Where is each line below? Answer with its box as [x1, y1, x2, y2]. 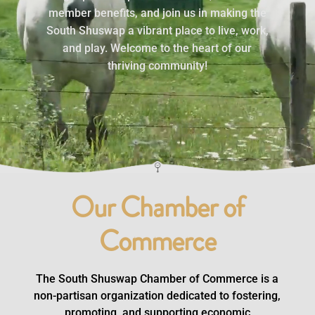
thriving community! [107, 58, 207, 72]
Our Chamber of [70, 186, 244, 227]
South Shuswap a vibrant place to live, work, [46, 23, 269, 37]
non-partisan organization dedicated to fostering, [34, 288, 281, 302]
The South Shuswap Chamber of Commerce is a [36, 271, 279, 285]
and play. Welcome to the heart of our [63, 41, 252, 55]
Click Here [125, 120, 190, 137]
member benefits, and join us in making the [48, 6, 266, 20]
